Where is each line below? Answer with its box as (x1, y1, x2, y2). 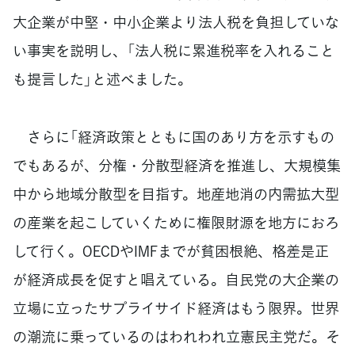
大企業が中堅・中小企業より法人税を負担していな (13, 10, 339, 32)
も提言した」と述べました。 (13, 67, 192, 90)
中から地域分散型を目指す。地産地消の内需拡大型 (13, 182, 339, 204)
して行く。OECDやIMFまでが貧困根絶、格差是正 (13, 239, 329, 261)
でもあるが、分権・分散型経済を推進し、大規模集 (13, 154, 341, 176)
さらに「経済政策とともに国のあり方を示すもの (13, 125, 334, 147)
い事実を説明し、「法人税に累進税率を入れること (13, 39, 334, 61)
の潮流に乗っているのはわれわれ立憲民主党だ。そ (13, 325, 340, 347)
